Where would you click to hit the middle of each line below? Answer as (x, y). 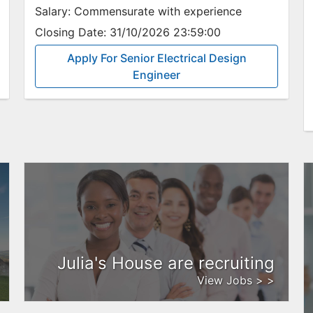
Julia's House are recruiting (166, 263)
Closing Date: (71, 32)
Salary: (53, 11)
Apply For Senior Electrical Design (156, 58)
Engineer (156, 75)
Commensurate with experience (156, 11)
